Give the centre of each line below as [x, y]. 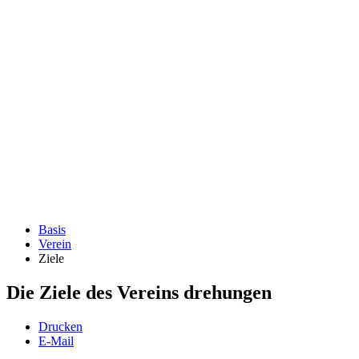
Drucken [61, 326]
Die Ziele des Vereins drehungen [139, 292]
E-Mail [56, 341]
